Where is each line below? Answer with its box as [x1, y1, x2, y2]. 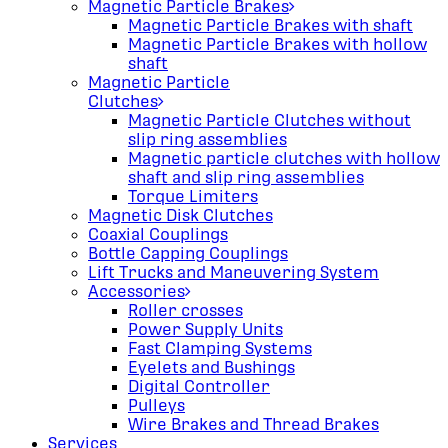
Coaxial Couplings [88, 225, 228, 244]
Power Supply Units [128, 320, 283, 339]
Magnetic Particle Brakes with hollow [128, 35, 427, 54]
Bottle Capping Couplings [88, 244, 288, 263]
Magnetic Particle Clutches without [128, 111, 411, 130]
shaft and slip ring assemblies [128, 168, 364, 187]
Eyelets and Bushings [128, 358, 295, 377]
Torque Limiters [128, 187, 258, 206]
